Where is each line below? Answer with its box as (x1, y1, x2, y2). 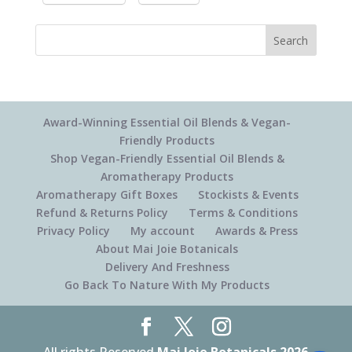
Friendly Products (119, 133, 215, 148)
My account (130, 223, 195, 238)
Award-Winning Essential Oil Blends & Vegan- (43, 115, 291, 130)
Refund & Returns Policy (36, 205, 169, 220)
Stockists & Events (197, 187, 299, 202)
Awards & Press (214, 223, 298, 238)
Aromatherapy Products (101, 169, 234, 184)
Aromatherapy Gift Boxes (35, 187, 178, 202)
